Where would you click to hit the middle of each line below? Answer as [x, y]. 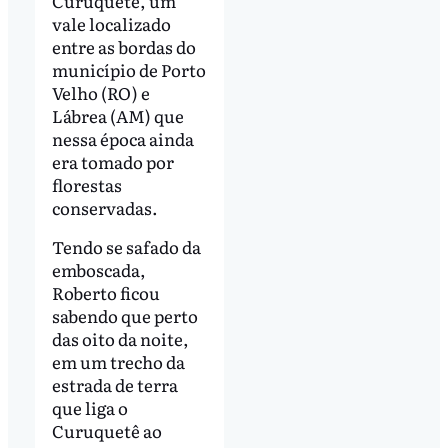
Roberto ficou [105, 293]
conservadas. [106, 207]
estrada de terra [114, 385]
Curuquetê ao [106, 431]
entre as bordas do [123, 46]
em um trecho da [118, 362]
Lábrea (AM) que [117, 115]
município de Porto [128, 69]
